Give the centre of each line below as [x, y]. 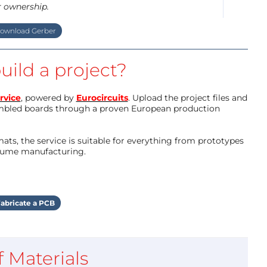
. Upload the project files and [187, 97]
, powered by [48, 97]
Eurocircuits [102, 97]
